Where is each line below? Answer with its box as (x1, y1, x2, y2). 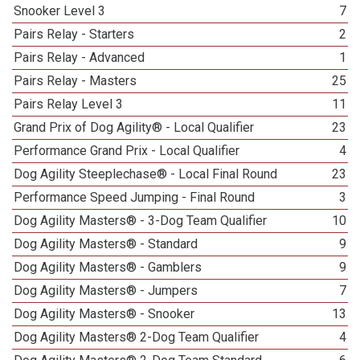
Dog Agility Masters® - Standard (14, 236, 198, 252)
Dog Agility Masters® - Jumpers (14, 283, 198, 298)
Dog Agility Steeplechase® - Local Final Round (14, 166, 278, 182)
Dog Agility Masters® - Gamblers (14, 260, 202, 275)
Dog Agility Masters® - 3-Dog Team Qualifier (14, 213, 268, 228)
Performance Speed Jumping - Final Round (14, 190, 256, 205)
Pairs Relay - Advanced (14, 50, 145, 65)
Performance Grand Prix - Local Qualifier (14, 143, 240, 158)
